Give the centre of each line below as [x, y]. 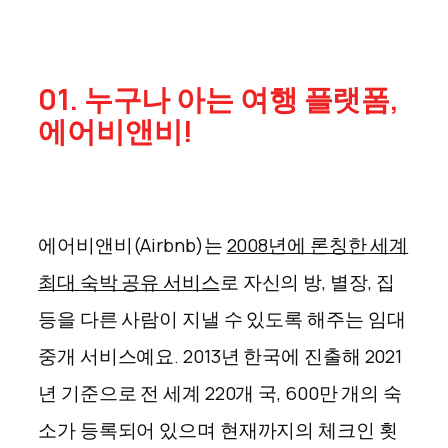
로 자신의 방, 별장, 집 [307, 282]
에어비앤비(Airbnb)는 [130, 245]
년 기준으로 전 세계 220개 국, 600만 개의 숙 [220, 393]
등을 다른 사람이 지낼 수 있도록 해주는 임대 [222, 319]
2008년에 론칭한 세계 [317, 245]
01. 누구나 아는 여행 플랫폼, [219, 99]
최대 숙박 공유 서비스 [129, 282]
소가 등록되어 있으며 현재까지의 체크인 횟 [218, 430]
